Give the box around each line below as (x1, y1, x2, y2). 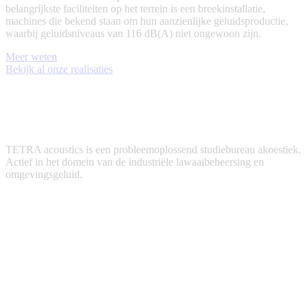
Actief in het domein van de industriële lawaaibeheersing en (5, 156, 264, 168)
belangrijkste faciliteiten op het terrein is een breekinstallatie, (5, 3, 265, 15)
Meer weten (5, 51, 57, 63)
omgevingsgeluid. (5, 168, 82, 181)
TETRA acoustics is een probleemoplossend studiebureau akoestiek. (5, 144, 301, 156)
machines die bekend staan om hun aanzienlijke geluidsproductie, (5, 15, 288, 27)
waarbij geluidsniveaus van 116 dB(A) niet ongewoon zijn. (5, 27, 261, 40)
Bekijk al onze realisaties (5, 63, 113, 76)
